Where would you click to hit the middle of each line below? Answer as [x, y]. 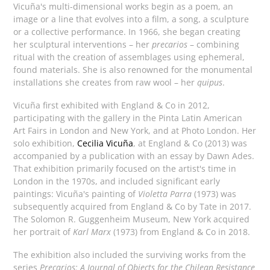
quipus [210, 82]
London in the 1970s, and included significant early [117, 181]
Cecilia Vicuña [105, 143]
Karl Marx [92, 232]
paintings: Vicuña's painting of [76, 194]
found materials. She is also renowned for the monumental [133, 69]
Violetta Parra [165, 194]
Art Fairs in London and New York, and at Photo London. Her [135, 131]
